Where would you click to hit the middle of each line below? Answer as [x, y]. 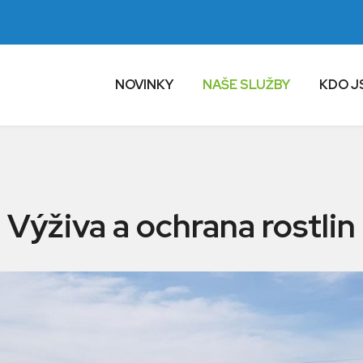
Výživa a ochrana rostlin [181, 226]
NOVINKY [144, 85]
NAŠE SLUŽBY [246, 85]
